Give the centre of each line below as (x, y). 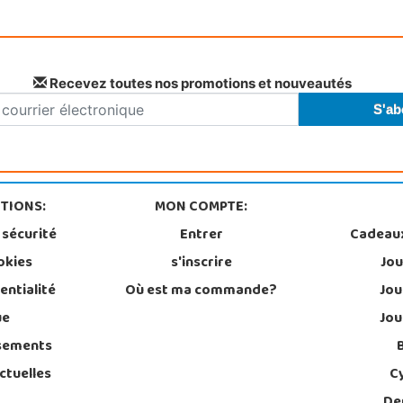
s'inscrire (201, 263)
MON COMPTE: (201, 207)
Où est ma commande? (201, 291)
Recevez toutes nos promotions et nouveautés (199, 83)
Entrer (201, 235)
